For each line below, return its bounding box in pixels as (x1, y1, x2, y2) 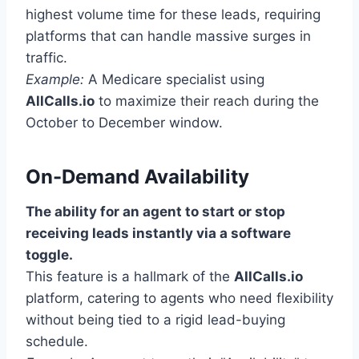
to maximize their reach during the (95, 93, 319, 110)
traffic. (26, 50, 67, 67)
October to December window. (26, 115, 223, 131)
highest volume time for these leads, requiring (26, 6, 321, 23)
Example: (26, 71, 84, 88)
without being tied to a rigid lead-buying (26, 312, 285, 329)
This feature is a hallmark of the (26, 268, 234, 285)
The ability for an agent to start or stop (26, 204, 285, 220)
